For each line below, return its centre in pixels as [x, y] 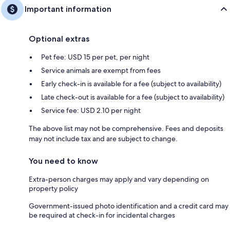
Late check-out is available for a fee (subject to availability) [133, 97]
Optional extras [59, 39]
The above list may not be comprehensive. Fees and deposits [126, 128]
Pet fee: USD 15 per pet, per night [95, 57]
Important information [68, 9]
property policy [53, 188]
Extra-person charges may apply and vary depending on [119, 179]
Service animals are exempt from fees [101, 70]
